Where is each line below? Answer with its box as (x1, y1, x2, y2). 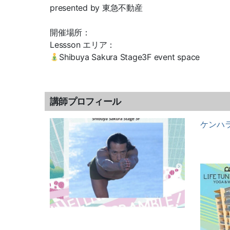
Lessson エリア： (50, 40, 116, 50)
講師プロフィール (50, 96, 121, 107)
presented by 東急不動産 (50, 3, 143, 13)
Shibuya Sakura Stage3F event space (59, 52, 200, 63)
